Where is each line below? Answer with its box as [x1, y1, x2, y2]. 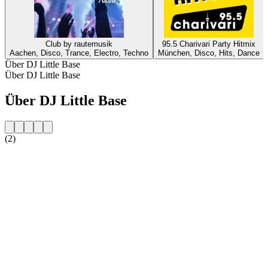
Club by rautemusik [45, 39, 112, 48]
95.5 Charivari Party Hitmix [162, 39, 255, 48]
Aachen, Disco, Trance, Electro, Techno [10, 48, 148, 57]
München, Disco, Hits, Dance [158, 48, 260, 57]
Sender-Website [5, 153, 64, 164]
